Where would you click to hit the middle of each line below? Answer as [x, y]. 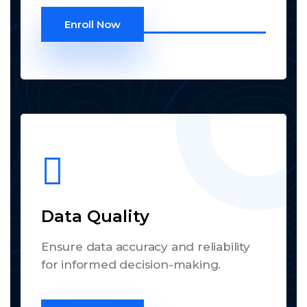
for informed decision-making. [131, 264]
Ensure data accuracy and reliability [146, 246]
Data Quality [95, 216]
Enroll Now [93, 24]
